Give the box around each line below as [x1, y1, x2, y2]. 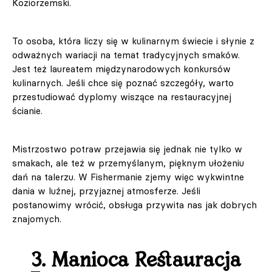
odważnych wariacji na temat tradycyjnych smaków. [12, 49, 240, 61]
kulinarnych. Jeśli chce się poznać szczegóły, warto [12, 77, 234, 89]
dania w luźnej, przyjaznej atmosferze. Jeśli [12, 185, 200, 197]
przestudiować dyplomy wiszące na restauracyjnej [12, 91, 231, 103]
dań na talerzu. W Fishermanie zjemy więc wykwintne [12, 171, 244, 183]
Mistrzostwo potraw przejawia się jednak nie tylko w [12, 143, 242, 155]
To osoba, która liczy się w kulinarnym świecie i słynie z [12, 35, 254, 47]
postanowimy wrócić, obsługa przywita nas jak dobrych [12, 199, 257, 211]
